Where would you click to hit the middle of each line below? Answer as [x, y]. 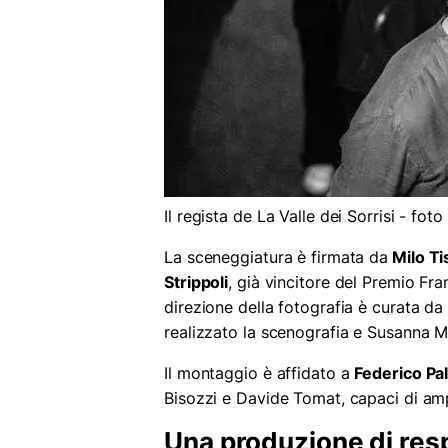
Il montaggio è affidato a [259, 373]
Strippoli [196, 282]
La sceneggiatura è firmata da [276, 257]
